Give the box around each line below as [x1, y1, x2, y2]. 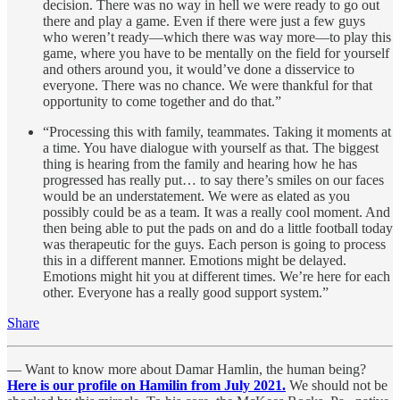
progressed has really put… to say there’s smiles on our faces [43, 172, 384, 188]
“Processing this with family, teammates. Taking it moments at [43, 124, 391, 140]
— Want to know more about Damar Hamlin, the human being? [7, 362, 366, 378]
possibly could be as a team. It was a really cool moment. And [43, 204, 390, 221]
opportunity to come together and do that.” [43, 94, 281, 110]
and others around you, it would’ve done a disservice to [43, 62, 354, 78]
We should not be [286, 378, 387, 394]
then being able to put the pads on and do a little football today [43, 221, 393, 237]
